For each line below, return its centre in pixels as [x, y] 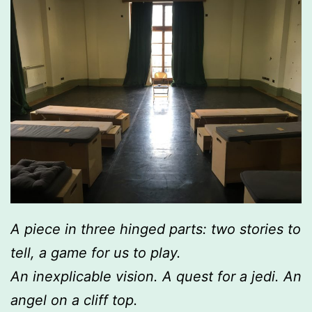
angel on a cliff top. [74, 300]
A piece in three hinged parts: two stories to [156, 229]
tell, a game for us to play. [96, 253]
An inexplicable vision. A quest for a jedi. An [156, 276]
